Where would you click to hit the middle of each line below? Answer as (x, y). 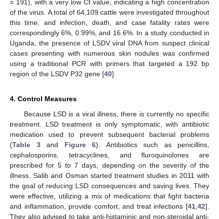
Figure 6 (80, 144)
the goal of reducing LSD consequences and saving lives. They (109, 186)
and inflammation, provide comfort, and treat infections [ (99, 206)
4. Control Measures (43, 99)
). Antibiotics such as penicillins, (153, 144)
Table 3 (26, 144)
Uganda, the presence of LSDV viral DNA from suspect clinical (109, 43)
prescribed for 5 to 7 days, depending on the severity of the (109, 165)
